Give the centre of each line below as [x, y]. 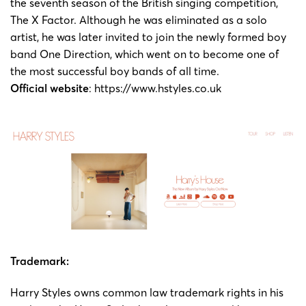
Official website [50, 88]
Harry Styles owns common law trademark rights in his [147, 292]
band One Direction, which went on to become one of [144, 54]
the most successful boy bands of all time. [115, 71]
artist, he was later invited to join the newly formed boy [148, 37]
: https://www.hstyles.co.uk [155, 88]
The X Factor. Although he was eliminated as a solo [139, 19]
